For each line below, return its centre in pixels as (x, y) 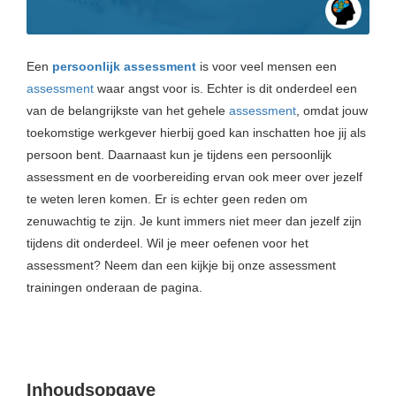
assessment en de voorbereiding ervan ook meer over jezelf (194, 176)
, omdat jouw (332, 110)
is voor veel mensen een (267, 66)
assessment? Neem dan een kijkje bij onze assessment (181, 265)
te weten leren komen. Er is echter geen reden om (167, 198)
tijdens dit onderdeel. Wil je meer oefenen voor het (168, 243)
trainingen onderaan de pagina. (114, 287)
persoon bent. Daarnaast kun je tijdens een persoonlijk (179, 154)
